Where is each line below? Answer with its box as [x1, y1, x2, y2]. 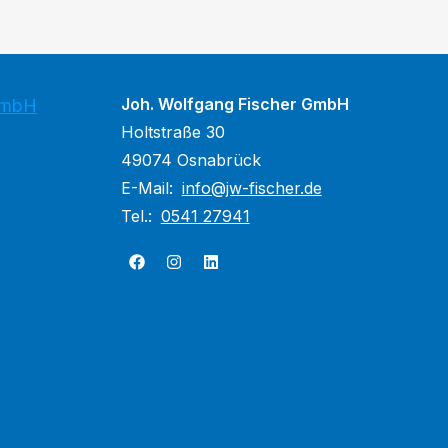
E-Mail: [120, 178, 178, 198]
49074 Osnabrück [120, 150, 261, 170]
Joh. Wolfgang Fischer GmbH [120, 94, 349, 114]
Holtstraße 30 [120, 122, 225, 142]
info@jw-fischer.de [181, 178, 322, 198]
